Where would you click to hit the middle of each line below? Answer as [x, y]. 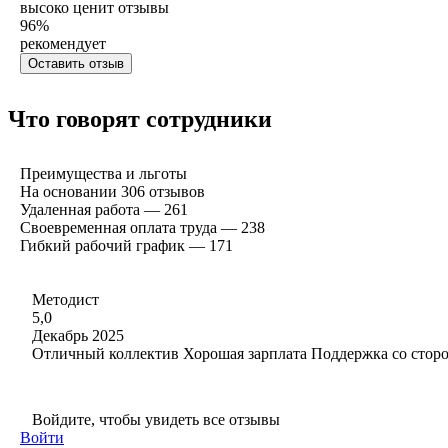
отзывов [177, 191]
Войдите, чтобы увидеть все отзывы [156, 419]
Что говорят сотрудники [140, 118]
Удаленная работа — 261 [104, 209]
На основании [70, 191]
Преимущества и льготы [103, 173]
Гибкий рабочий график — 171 [126, 245]
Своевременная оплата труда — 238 [142, 227]
